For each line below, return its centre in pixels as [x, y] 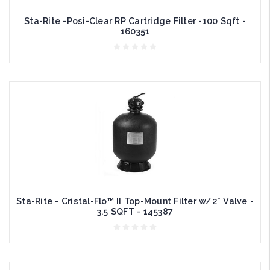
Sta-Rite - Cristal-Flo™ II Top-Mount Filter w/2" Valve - [135, 201]
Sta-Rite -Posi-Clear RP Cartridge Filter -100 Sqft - [135, 21]
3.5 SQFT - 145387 [135, 211]
